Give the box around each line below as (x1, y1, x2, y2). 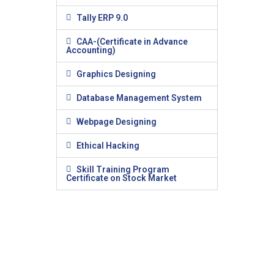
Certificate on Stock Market (65, 173, 177, 183)
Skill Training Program (76, 165, 169, 175)
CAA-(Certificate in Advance (76, 37, 188, 47)
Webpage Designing (76, 117, 157, 127)
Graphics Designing (76, 69, 156, 80)
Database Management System (76, 93, 202, 103)
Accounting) (65, 45, 116, 56)
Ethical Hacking (76, 141, 139, 151)
